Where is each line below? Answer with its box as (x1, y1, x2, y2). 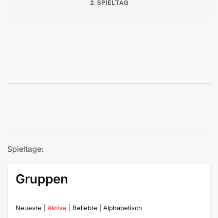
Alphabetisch (103, 204, 142, 212)
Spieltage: (7, 144, 44, 154)
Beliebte (73, 204, 97, 212)
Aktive (47, 204, 67, 212)
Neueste (16, 204, 41, 212)
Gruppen (16, 171, 68, 186)
